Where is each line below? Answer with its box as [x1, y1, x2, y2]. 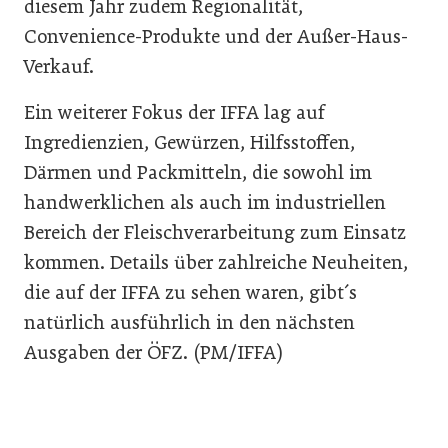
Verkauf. [24, 54, 94, 78]
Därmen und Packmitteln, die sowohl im [24, 160, 372, 184]
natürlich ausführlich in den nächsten [24, 310, 355, 334]
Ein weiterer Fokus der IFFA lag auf [24, 100, 325, 124]
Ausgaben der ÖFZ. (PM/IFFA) [24, 340, 283, 364]
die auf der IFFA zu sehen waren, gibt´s [24, 280, 357, 304]
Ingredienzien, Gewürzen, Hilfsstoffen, [24, 130, 355, 154]
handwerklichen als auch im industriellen [24, 190, 386, 214]
